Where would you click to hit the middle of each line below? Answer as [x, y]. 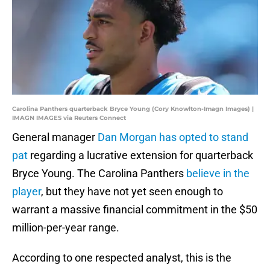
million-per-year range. [66, 228]
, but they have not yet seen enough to [132, 192]
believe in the [218, 174]
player [27, 192]
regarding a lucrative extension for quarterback [140, 155]
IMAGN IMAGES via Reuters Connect [69, 118]
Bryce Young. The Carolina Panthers [99, 174]
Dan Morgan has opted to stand [173, 137]
